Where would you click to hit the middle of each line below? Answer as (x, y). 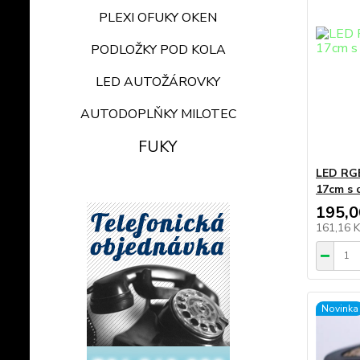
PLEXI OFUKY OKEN (158, 17)
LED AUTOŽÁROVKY (158, 82)
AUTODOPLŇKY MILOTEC (158, 114)
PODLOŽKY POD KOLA (158, 49)
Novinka (340, 308)
